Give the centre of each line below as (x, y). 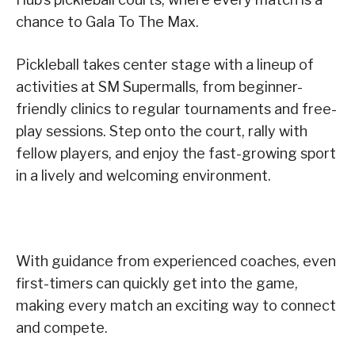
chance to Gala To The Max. (107, 21)
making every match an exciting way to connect (176, 305)
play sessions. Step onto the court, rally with (162, 131)
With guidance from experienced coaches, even (176, 261)
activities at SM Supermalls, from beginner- (159, 86)
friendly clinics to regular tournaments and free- (176, 109)
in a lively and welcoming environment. (143, 175)
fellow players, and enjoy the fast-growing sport (176, 153)
